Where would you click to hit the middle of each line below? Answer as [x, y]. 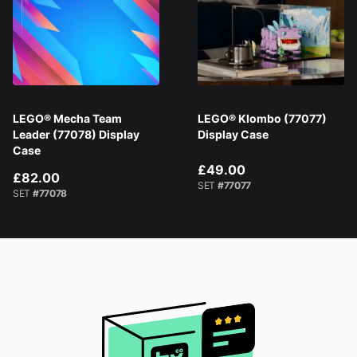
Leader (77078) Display [76, 135]
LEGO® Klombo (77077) [262, 119]
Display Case [233, 135]
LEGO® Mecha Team [67, 119]
